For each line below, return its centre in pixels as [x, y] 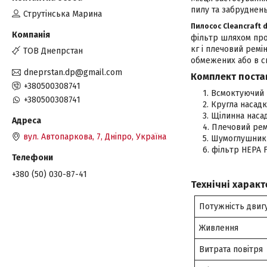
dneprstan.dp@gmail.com [73, 72]
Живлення [219, 228]
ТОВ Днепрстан [53, 51]
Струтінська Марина [63, 14]
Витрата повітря [231, 250]
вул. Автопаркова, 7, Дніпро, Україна [95, 136]
